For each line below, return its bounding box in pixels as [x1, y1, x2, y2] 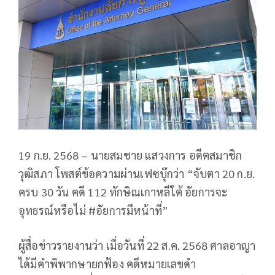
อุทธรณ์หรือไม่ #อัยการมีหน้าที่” [18, 203, 169, 218]
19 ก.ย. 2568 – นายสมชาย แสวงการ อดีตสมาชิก [18, 148, 242, 163]
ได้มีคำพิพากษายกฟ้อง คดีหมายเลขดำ [18, 257, 196, 271]
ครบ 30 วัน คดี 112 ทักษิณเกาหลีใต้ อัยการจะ [18, 185, 228, 199]
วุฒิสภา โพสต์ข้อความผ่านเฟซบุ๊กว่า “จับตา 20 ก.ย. [18, 166, 255, 181]
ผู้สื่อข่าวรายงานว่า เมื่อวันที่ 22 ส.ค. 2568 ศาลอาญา [18, 238, 256, 253]
